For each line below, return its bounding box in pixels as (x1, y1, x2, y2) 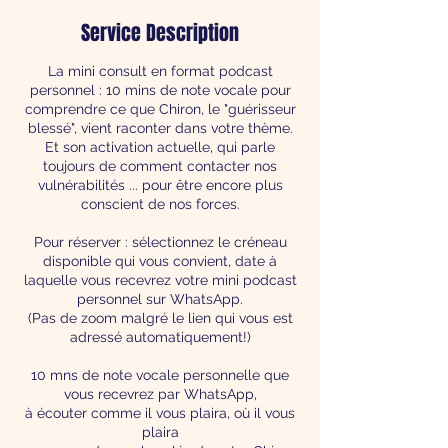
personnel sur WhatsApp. (77, 290, 243, 307)
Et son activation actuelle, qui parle (45, 138, 275, 155)
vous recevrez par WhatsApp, (63, 385, 257, 402)
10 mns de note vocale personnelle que (31, 366, 289, 383)
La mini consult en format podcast (47, 62, 273, 79)
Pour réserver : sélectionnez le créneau (33, 233, 287, 250)
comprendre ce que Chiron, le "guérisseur (24, 100, 296, 117)
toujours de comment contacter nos (43, 157, 277, 174)
